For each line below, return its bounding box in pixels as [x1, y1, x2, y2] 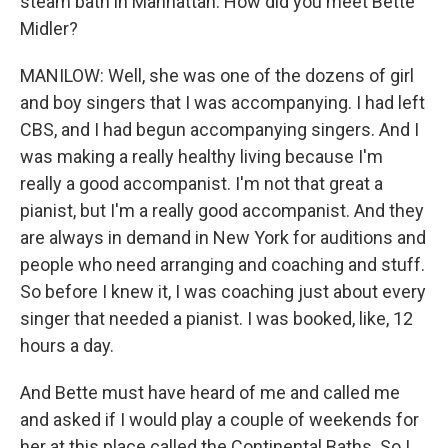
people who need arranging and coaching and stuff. [20, 254, 425, 275]
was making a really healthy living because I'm [20, 146, 383, 167]
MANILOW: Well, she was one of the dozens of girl [20, 65, 414, 86]
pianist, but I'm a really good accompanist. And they [20, 200, 424, 221]
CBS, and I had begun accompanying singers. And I [20, 119, 419, 140]
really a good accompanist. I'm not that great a [20, 173, 383, 194]
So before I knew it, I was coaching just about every [20, 281, 426, 302]
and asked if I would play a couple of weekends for [20, 409, 419, 430]
